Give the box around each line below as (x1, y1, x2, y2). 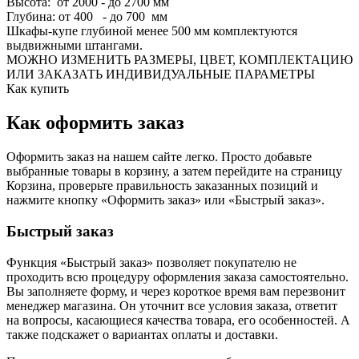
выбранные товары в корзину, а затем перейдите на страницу (6, 164, 342, 179)
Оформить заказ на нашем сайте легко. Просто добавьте (6, 150, 312, 164)
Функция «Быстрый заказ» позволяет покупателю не (6, 255, 296, 269)
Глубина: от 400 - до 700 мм (6, 10, 167, 24)
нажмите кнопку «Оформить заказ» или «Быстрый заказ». (6, 193, 325, 208)
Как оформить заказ (6, 112, 184, 134)
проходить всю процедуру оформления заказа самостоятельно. (6, 269, 349, 284)
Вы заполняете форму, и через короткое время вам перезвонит (6, 284, 345, 298)
